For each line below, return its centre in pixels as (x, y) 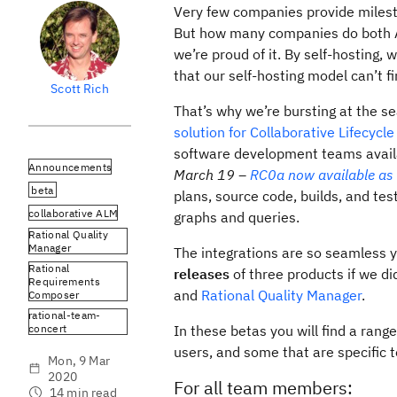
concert (48, 328)
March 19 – (212, 175)
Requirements (64, 281)
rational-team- (65, 315)
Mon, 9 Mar (79, 361)
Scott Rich (80, 89)
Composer (54, 295)
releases (202, 274)
